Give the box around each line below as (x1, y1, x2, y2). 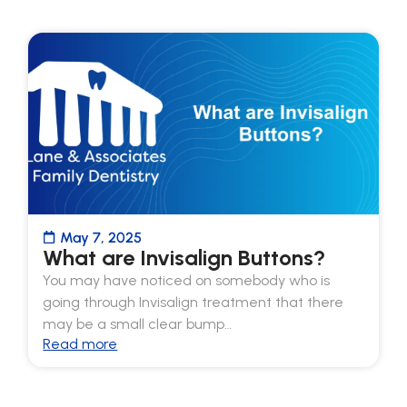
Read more (43, 334, 118, 352)
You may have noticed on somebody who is (43, 271, 331, 289)
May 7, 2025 (60, 228, 143, 246)
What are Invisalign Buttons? (43, 243, 326, 271)
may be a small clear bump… (43, 314, 233, 333)
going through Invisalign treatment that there (43, 293, 344, 311)
